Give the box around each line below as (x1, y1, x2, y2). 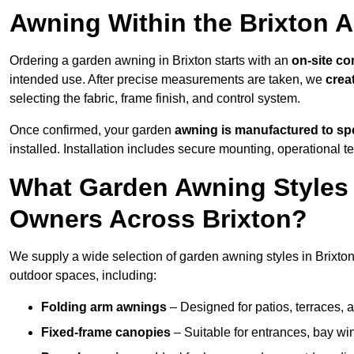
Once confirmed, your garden (9, 123, 175, 137)
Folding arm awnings (41, 300, 167, 314)
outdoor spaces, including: (9, 269, 156, 283)
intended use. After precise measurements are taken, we (9, 73, 326, 87)
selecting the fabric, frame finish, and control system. (9, 92, 300, 106)
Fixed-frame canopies (41, 326, 171, 340)
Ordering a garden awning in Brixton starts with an (9, 54, 292, 68)
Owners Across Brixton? (9, 205, 307, 234)
